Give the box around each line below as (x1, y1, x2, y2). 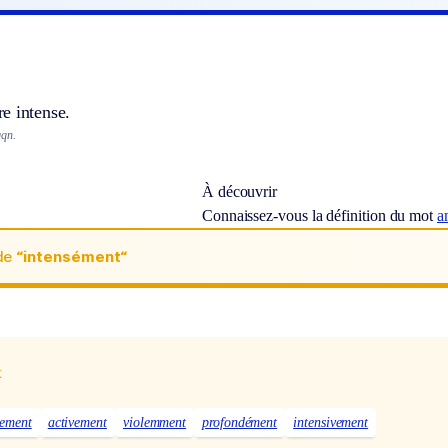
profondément (202, 414, 278, 430)
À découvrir (201, 183, 278, 201)
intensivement (293, 414, 369, 430)
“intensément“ (16, 246, 127, 266)
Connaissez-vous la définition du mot (201, 207, 437, 225)
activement (47, 414, 107, 430)
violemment (122, 414, 187, 430)
